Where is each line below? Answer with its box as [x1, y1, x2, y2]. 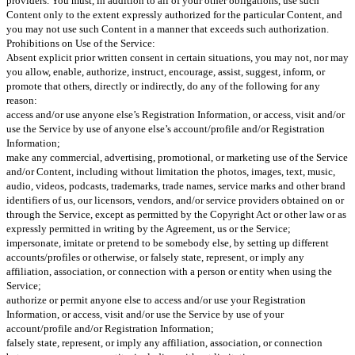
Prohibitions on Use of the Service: [6, 36, 155, 49]
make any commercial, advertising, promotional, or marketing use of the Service [6, 151, 348, 163]
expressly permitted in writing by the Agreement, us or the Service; [6, 222, 291, 235]
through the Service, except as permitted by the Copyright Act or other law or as [6, 208, 346, 220]
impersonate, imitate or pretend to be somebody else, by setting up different [6, 236, 329, 249]
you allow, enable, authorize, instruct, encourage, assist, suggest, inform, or [6, 65, 325, 78]
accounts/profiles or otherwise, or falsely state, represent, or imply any [6, 250, 304, 263]
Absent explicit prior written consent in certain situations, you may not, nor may [6, 51, 349, 63]
